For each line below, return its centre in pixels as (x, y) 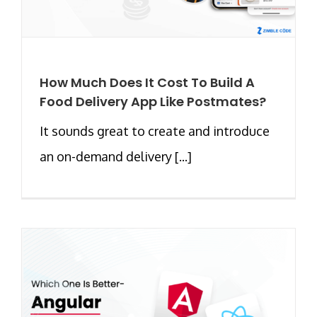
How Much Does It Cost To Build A (147, 82)
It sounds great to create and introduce (155, 131)
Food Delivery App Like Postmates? (153, 101)
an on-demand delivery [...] (116, 156)
